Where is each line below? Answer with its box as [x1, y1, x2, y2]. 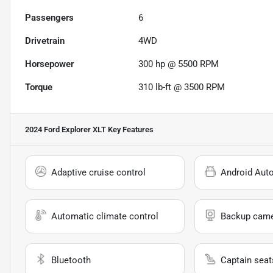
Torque [25, 82, 52, 93]
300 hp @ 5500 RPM [138, 58, 219, 70]
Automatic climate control [51, 211, 158, 222]
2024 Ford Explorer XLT [25, 125, 106, 135]
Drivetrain [25, 35, 65, 47]
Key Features [106, 125, 154, 135]
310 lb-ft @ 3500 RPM [138, 82, 225, 93]
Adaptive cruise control [51, 167, 146, 179]
